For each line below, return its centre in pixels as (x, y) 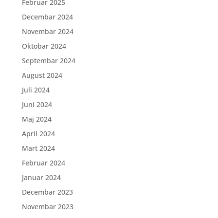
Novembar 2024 (47, 32)
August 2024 (42, 75)
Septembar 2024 (48, 61)
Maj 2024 (36, 119)
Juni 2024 (37, 105)
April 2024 (38, 134)
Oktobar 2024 (44, 46)
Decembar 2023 (47, 192)
